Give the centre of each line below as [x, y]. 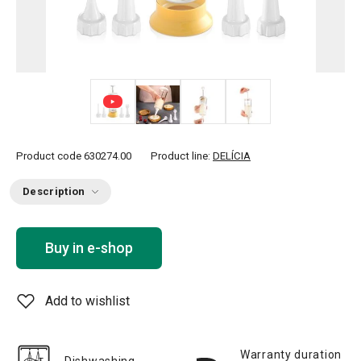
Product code [49, 156]
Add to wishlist [87, 301]
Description [54, 191]
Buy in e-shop [89, 248]
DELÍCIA [232, 156]
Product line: [182, 156]
